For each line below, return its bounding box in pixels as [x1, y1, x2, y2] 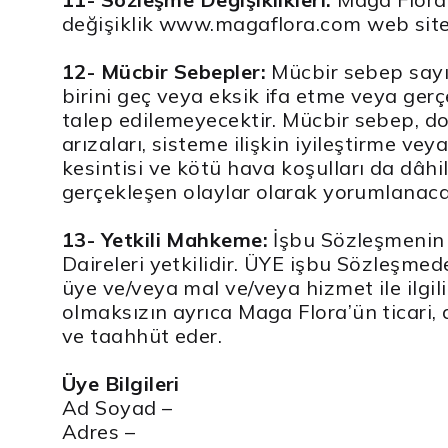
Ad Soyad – [62, 394, 173, 420]
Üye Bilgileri [62, 370, 180, 396]
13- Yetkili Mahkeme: [62, 226, 268, 252]
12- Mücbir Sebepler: [62, 58, 266, 84]
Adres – [62, 418, 136, 444]
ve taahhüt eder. [62, 322, 223, 348]
